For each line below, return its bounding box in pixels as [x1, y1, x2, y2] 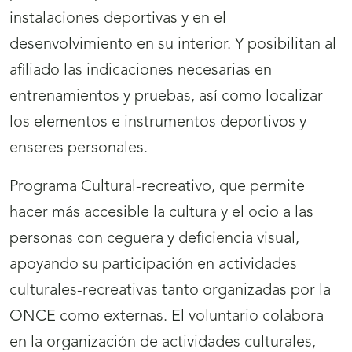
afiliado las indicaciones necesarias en [9, 63, 272, 79]
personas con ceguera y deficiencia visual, [9, 231, 299, 247]
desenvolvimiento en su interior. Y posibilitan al [9, 37, 336, 53]
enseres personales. [9, 141, 148, 157]
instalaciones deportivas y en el [9, 11, 226, 27]
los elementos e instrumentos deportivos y [9, 115, 306, 131]
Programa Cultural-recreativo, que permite [9, 179, 305, 196]
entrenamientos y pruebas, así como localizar [9, 89, 323, 105]
